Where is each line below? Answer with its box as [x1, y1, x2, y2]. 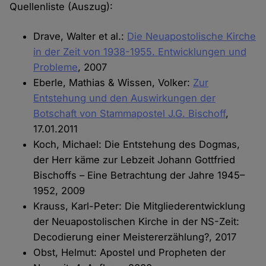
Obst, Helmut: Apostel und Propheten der [33, 246, 226, 259]
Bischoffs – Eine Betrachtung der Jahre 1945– [33, 169, 245, 182]
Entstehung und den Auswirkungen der [33, 92, 216, 104]
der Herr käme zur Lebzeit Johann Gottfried [33, 154, 236, 166]
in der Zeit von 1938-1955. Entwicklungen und [33, 46, 247, 58]
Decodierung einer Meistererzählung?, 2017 [33, 231, 237, 243]
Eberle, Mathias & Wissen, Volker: [33, 77, 194, 89]
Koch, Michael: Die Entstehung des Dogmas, [33, 138, 240, 151]
